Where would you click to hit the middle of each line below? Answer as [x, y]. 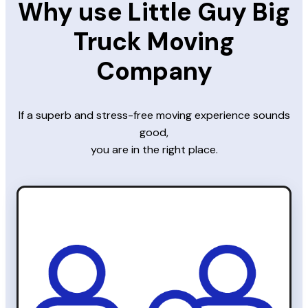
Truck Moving [154, 41]
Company [154, 71]
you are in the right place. [154, 149]
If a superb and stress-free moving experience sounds [154, 115]
